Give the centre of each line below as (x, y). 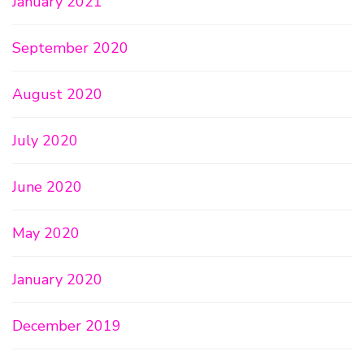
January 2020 (57, 279)
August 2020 (57, 94)
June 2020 (47, 187)
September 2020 (70, 48)
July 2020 (45, 141)
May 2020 (46, 233)
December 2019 (67, 326)
